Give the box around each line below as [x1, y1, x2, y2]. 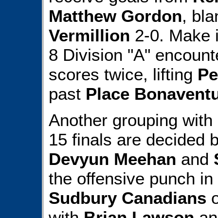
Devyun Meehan [49, 149, 176, 169]
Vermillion [49, 25, 130, 45]
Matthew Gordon [49, 6, 182, 25]
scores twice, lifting [49, 64, 198, 84]
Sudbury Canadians [49, 188, 206, 208]
